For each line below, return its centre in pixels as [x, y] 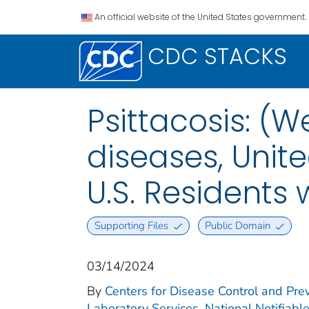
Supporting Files [131, 226]
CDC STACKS [217, 56]
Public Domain [238, 226]
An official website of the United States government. [200, 17]
